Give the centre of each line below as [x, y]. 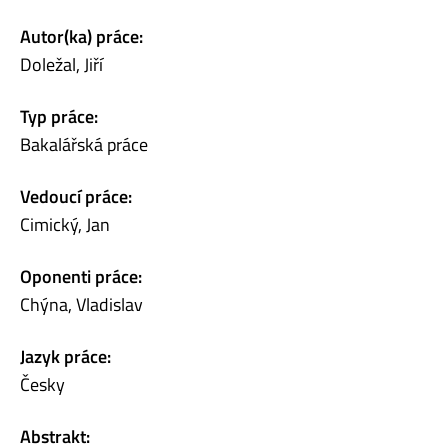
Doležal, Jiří [61, 64]
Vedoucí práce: [76, 196]
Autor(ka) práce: [81, 36]
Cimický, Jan [65, 224]
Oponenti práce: [81, 276]
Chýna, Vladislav [81, 304]
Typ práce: [59, 116]
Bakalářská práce [84, 144]
